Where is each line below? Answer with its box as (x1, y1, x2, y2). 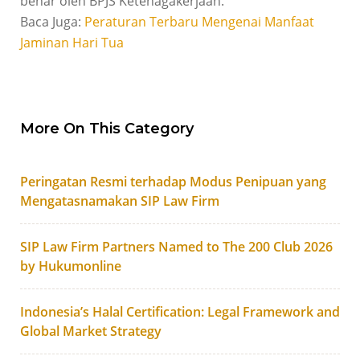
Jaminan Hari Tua (19, 34, 124, 52)
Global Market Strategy (19, 322, 162, 341)
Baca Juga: (19, 13, 84, 31)
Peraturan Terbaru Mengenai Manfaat (84, 13, 314, 31)
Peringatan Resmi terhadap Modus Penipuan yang (19, 173, 326, 191)
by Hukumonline (19, 257, 121, 276)
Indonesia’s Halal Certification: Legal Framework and (19, 303, 340, 321)
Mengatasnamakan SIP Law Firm (19, 192, 219, 211)
